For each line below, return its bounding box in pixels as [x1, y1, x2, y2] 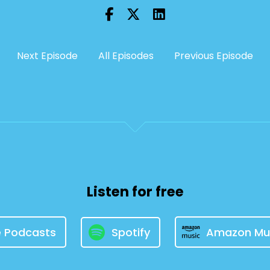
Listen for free [86, 182, 184, 201]
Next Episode [17, 49, 78, 63]
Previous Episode [174, 49, 253, 63]
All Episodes [98, 49, 154, 63]
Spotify [111, 224, 150, 240]
